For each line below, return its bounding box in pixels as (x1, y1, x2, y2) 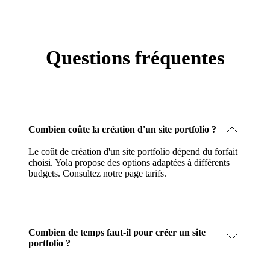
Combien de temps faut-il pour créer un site (28, 227, 206, 237)
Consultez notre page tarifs (63, 168, 164, 178)
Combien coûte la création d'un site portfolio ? (28, 124, 216, 134)
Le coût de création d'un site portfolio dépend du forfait (28, 146, 237, 157)
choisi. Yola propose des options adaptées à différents (28, 157, 230, 168)
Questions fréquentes (45, 46, 225, 69)
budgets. (28, 168, 63, 178)
